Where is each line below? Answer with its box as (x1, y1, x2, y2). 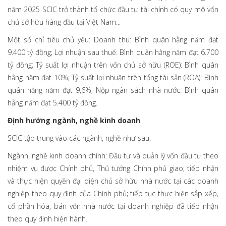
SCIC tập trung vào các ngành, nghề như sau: (8, 133, 151, 143)
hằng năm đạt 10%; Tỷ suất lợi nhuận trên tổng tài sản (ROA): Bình (8, 73, 218, 83)
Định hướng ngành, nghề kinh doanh (8, 116, 140, 126)
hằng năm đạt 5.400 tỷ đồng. (8, 98, 99, 108)
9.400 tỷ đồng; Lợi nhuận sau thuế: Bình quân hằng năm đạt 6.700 (8, 47, 218, 58)
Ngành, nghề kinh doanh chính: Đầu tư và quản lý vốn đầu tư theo (8, 151, 218, 161)
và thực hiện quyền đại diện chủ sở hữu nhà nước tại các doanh (8, 176, 218, 186)
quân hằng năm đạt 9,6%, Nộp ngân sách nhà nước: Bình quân (8, 85, 218, 95)
